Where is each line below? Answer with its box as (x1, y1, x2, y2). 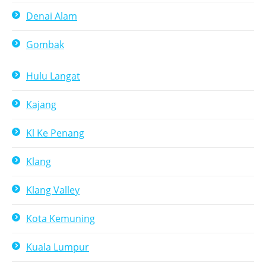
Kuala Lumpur (26, 240, 89, 254)
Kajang (26, 98, 56, 111)
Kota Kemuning (26, 212, 95, 225)
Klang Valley (26, 183, 80, 197)
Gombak (26, 38, 64, 51)
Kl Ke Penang (26, 126, 84, 140)
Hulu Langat (26, 69, 80, 83)
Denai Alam (26, 9, 77, 23)
